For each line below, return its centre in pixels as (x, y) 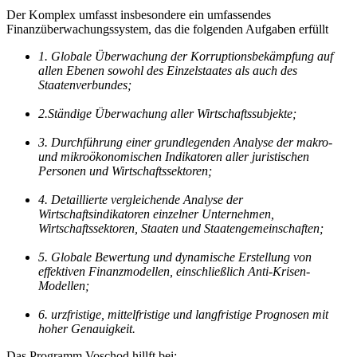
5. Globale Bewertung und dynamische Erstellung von (175, 257)
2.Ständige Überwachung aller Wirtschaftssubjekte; (167, 113)
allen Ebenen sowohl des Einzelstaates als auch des (168, 70)
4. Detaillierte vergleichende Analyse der (141, 199)
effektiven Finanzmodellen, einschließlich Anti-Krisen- (174, 271)
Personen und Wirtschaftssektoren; (125, 171)
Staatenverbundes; (85, 84)
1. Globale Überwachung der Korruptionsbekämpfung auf (186, 56)
